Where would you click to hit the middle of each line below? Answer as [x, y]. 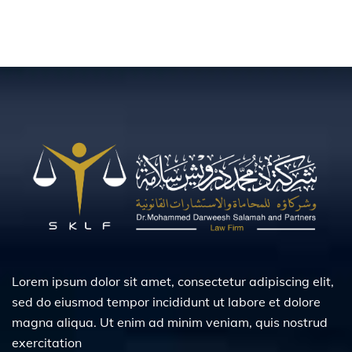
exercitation [48, 342]
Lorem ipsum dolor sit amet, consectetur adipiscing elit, [173, 281]
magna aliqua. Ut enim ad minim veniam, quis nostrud [170, 322]
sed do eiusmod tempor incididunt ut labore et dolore [166, 301]
